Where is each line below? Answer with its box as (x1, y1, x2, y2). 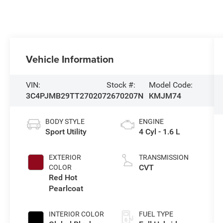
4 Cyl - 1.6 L (138, 126, 180, 136)
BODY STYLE (45, 117, 85, 125)
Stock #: (107, 80, 136, 90)
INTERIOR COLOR (49, 210, 105, 218)
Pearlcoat (49, 183, 84, 193)
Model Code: (149, 80, 193, 90)
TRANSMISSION (138, 153, 189, 161)
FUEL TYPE (138, 210, 173, 218)
